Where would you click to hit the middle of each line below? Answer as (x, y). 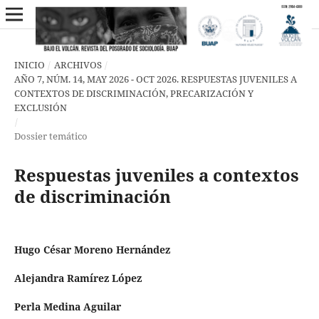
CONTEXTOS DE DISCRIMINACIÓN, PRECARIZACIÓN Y (134, 93)
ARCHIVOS (78, 64)
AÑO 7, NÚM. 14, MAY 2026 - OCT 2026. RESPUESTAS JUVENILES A (155, 79)
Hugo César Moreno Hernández (92, 249)
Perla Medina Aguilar (67, 307)
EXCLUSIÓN (40, 107)
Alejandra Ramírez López (78, 278)
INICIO (29, 64)
